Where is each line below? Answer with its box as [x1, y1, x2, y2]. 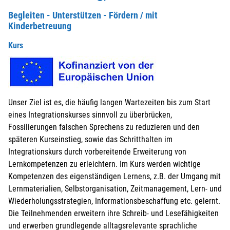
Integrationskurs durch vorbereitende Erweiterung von [8, 147, 186, 157]
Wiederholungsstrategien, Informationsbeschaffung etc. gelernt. [8, 196, 220, 206]
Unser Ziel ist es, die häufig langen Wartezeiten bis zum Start [8, 98, 210, 108]
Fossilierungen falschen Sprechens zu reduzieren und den [8, 122, 200, 132]
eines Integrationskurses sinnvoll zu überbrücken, [8, 110, 172, 120]
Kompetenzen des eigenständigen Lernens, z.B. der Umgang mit [8, 171, 221, 182]
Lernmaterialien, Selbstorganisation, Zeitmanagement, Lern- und [8, 184, 222, 194]
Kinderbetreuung [8, 21, 71, 32]
